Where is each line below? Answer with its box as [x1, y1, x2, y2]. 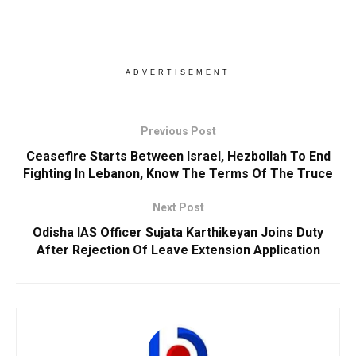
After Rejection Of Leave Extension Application [36, 242, 320, 257]
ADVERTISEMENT [126, 68, 230, 76]
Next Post [152, 200, 204, 214]
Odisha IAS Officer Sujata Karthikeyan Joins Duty [33, 224, 323, 240]
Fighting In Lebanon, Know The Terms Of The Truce [23, 165, 333, 181]
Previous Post [140, 124, 216, 137]
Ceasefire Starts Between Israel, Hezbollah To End [25, 148, 331, 164]
